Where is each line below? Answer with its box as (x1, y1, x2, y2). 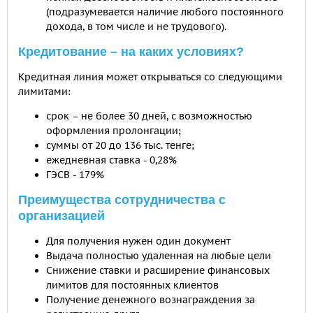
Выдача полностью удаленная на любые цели (46, 249, 271, 262)
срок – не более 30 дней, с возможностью (46, 110, 252, 122)
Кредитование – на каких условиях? (18, 45, 244, 59)
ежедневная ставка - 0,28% (46, 154, 177, 166)
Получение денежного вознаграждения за (46, 293, 255, 306)
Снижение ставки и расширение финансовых (46, 264, 270, 277)
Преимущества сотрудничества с (18, 193, 226, 207)
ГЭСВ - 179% (46, 168, 104, 181)
